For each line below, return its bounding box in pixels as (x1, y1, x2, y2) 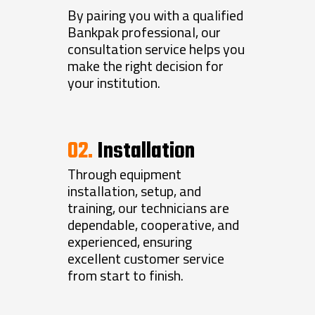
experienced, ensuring (67, 231, 193, 253)
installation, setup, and (67, 180, 202, 202)
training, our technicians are (67, 197, 230, 219)
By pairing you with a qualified (67, 4, 244, 27)
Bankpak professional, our (67, 21, 221, 44)
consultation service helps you (67, 38, 245, 60)
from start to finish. (67, 264, 184, 287)
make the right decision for (67, 55, 224, 77)
